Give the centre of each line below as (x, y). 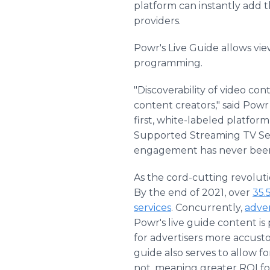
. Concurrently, (208, 208)
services (152, 208)
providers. (157, 21)
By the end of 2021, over (193, 193)
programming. (168, 63)
